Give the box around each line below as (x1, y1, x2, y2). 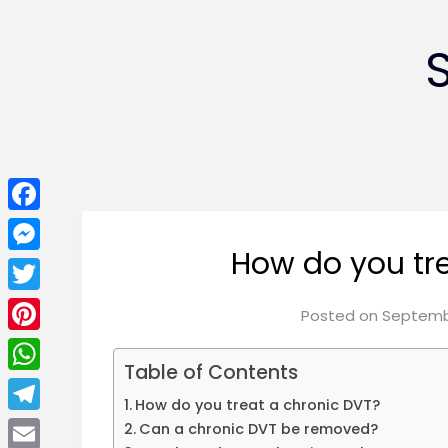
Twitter (8, 294, 65, 317)
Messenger (8, 254, 95, 277)
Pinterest (8, 334, 80, 357)
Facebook (8, 214, 87, 237)
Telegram (8, 414, 85, 437)
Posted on (300, 305, 382, 327)
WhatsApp (8, 374, 92, 397)
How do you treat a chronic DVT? (135, 395, 381, 416)
